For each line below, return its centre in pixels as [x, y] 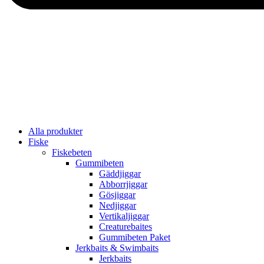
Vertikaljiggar [124, 216]
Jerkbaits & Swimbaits [117, 247]
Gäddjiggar [120, 173]
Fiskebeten [72, 152]
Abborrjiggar [123, 184]
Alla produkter [55, 131]
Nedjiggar [118, 205]
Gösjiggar [117, 194]
